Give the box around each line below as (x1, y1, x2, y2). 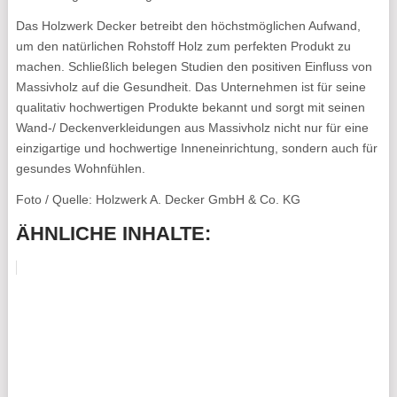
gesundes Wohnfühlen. (15, 160, 145, 175)
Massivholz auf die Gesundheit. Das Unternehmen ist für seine (15, 79, 366, 94)
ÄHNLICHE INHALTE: (15, 222, 211, 245)
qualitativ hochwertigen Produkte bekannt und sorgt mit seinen (15, 99, 365, 114)
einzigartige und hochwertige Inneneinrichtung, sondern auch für (15, 140, 378, 155)
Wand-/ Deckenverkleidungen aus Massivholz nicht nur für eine (15, 120, 369, 135)
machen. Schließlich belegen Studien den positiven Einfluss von (15, 58, 372, 74)
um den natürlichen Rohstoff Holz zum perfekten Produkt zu (15, 38, 351, 53)
